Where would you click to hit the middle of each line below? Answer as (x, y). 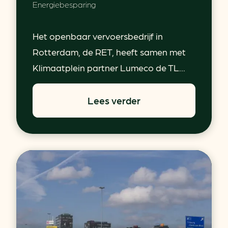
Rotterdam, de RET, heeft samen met (109, 51)
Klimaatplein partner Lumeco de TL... (109, 67)
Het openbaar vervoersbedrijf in (98, 36)
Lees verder (114, 100)
